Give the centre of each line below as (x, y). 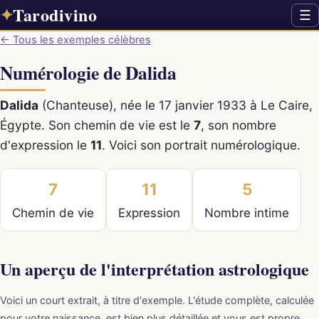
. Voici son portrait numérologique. (201, 145)
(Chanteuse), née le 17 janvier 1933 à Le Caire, (176, 105)
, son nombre (239, 125)
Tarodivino (55, 15)
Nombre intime (247, 213)
